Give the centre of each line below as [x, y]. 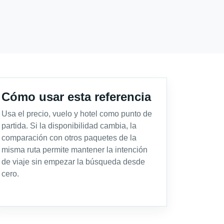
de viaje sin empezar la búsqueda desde [73, 161]
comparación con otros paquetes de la [69, 137]
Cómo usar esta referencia [76, 96]
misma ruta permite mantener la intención [74, 149]
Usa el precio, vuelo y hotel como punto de [77, 113]
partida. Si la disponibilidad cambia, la [69, 125]
